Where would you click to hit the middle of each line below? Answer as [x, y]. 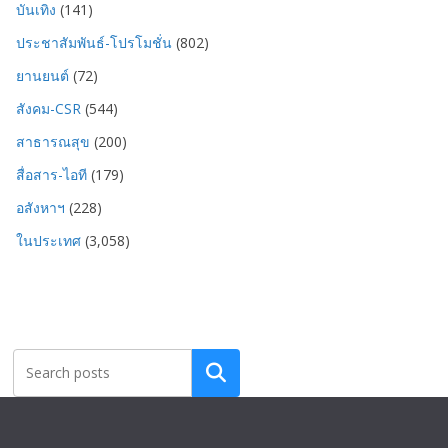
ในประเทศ [48, 240]
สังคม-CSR [48, 108]
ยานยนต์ [42, 75]
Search [216, 372]
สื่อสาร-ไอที [51, 174]
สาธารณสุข [53, 141]
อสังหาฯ [40, 207]
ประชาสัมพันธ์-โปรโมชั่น [94, 42]
